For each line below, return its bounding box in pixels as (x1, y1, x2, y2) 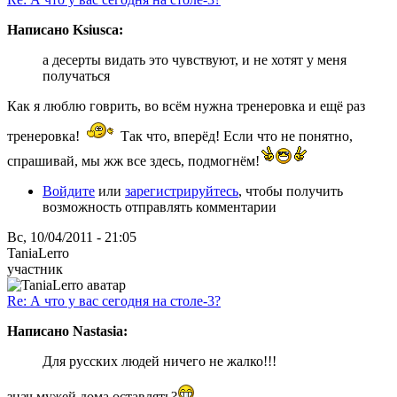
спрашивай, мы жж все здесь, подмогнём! (7, 152, 260, 168)
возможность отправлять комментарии (43, 198, 276, 214)
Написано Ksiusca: (7, 21, 123, 37)
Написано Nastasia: (7, 323, 128, 339)
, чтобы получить (238, 183, 343, 198)
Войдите (43, 183, 95, 198)
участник (7, 261, 63, 276)
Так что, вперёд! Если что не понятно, (117, 128, 353, 144)
